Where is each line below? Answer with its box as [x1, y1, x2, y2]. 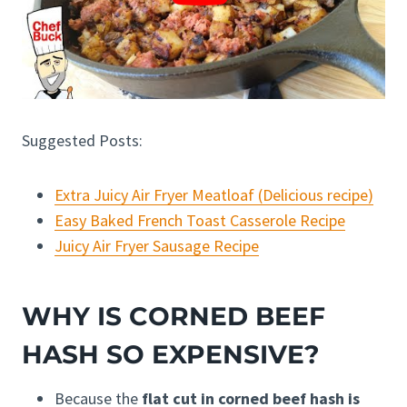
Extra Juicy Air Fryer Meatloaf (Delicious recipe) [55, 184, 373, 206]
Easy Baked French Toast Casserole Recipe [55, 210, 345, 232]
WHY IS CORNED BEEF [22, 301, 325, 333]
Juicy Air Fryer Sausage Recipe [55, 235, 259, 257]
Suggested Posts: [22, 130, 143, 152]
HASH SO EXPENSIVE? [22, 339, 319, 371]
